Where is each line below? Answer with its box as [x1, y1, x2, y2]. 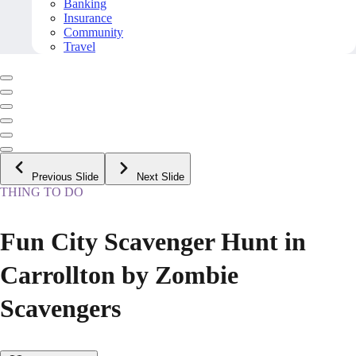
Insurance [64, 11, 112, 25]
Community [64, 25, 123, 40]
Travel [64, 40, 95, 54]
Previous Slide [32, 171, 99, 184]
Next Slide [137, 171, 184, 184]
